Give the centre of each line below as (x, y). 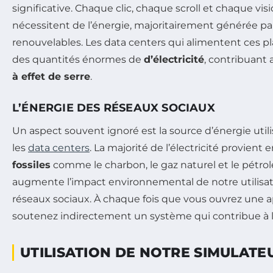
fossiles (31, 165)
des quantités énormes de (78, 60)
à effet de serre (51, 77)
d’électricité (174, 60)
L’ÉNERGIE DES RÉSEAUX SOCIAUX (114, 108)
